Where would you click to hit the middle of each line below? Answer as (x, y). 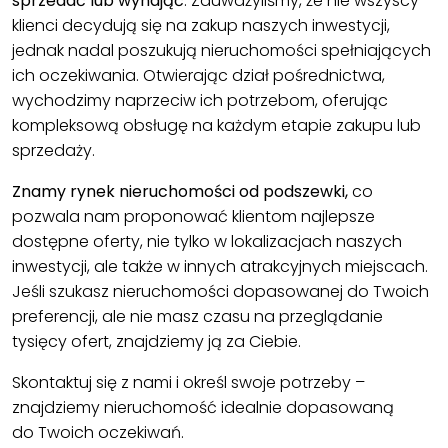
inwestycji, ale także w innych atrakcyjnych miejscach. (220, 267)
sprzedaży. (53, 151)
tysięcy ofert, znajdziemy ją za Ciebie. (156, 342)
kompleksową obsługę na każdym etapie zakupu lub (216, 126)
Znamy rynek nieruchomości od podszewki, (180, 192)
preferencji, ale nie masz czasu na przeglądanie (197, 317)
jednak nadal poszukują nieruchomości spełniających (221, 51)
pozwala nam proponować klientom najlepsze (193, 217)
